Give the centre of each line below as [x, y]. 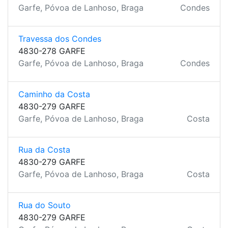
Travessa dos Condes [60, 39]
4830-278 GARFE [52, 51]
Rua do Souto [45, 205]
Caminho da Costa [54, 94]
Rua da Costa [44, 150]
